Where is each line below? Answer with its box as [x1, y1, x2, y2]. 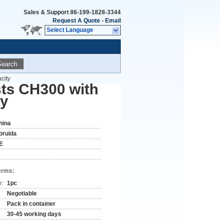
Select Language [47, 27, 93, 33]
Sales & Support [24, 9, 70, 16]
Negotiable [7, 190, 37, 197]
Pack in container [7, 200, 55, 207]
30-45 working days [7, 211, 61, 218]
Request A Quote [53, 17, 100, 24]
